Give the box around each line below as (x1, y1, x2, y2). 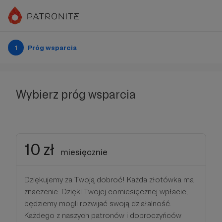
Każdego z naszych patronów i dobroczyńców (24, 211, 181, 220)
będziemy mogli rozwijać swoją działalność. (24, 199, 171, 208)
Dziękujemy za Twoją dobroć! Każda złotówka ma (24, 175, 194, 184)
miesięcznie (60, 147, 108, 157)
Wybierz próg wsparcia (16, 87, 136, 102)
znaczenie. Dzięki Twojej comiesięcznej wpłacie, (24, 187, 188, 196)
